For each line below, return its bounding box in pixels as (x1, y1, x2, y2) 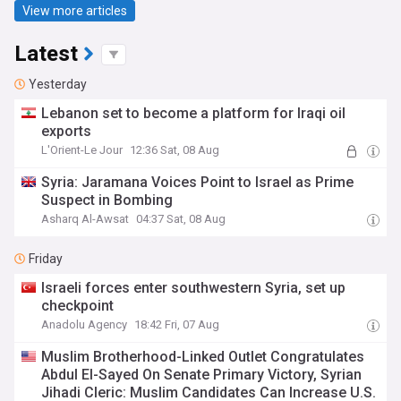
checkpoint (41, 297, 115, 314)
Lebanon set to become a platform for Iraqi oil (41, 105, 346, 122)
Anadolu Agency (41, 318, 128, 331)
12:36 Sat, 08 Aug (130, 143, 220, 157)
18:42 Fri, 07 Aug (134, 318, 220, 331)
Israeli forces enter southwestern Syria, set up (41, 279, 346, 296)
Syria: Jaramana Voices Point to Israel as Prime (41, 174, 354, 191)
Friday (29, 252, 63, 266)
